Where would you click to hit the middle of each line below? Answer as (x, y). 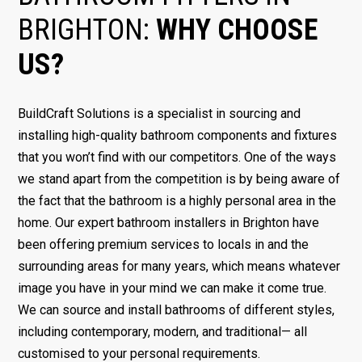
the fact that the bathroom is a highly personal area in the (177, 201)
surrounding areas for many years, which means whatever (179, 267)
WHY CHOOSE (237, 30)
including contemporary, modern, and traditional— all (163, 332)
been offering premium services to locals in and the (164, 245)
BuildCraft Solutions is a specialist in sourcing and (160, 114)
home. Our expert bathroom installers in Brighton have (169, 223)
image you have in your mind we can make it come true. (173, 288)
